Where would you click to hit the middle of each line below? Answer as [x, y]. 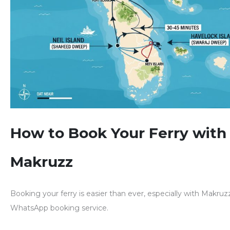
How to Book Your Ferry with [118, 133]
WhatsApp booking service [59, 208]
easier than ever [115, 194]
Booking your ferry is [48, 194]
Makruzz [42, 162]
